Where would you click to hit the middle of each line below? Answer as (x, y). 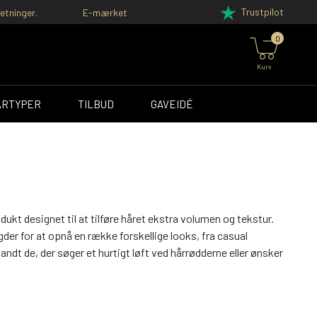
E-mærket (105, 12)
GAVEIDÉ (172, 104)
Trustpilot (262, 12)
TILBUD (96, 104)
